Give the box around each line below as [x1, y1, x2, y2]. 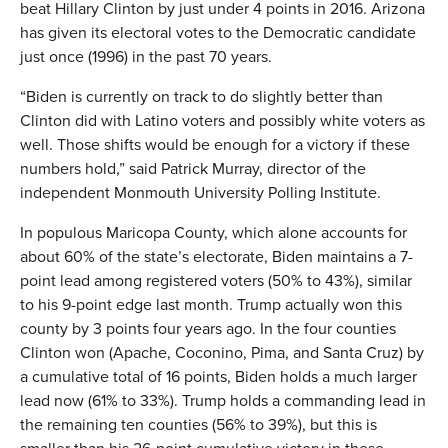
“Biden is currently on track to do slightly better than [20, 84, 383, 108]
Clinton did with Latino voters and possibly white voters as [20, 108, 425, 132]
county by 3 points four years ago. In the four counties [20, 316, 396, 340]
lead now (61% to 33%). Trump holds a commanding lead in [20, 388, 426, 412]
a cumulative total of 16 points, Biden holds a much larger [20, 364, 417, 388]
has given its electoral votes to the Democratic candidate [20, 20, 416, 44]
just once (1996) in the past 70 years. [20, 44, 272, 68]
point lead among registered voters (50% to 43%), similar [20, 268, 412, 292]
